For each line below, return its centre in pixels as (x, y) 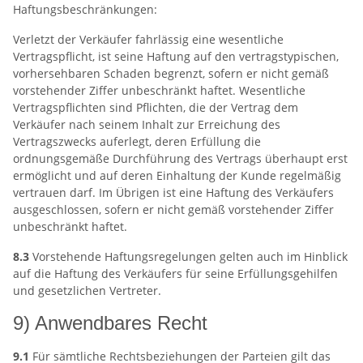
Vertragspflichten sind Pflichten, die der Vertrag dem (156, 107)
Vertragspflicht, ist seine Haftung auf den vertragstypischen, (176, 56)
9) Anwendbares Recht (110, 323)
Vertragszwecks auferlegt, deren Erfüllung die (137, 141)
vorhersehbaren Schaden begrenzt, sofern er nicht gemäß (171, 73)
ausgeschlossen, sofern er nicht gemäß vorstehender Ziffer (173, 209)
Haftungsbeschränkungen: (85, 9)
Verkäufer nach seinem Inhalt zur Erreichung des (147, 124)
